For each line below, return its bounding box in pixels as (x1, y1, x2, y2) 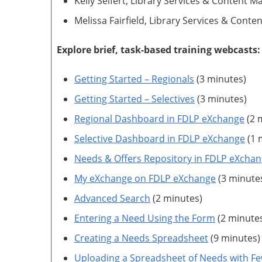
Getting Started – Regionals (74, 73, 194, 85)
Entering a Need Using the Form (74, 212, 215, 225)
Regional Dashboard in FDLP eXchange (74, 112, 244, 125)
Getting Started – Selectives (74, 92, 195, 105)
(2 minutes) (150, 192, 202, 205)
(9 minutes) (208, 232, 260, 244)
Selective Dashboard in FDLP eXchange (74, 132, 245, 145)
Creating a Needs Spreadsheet (74, 232, 208, 244)
